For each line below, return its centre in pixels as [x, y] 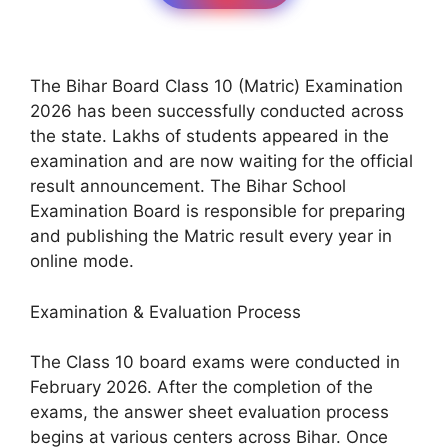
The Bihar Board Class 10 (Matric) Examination [216, 86]
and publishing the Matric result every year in [211, 236]
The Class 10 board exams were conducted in [215, 362]
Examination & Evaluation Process [165, 311]
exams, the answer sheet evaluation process [209, 412]
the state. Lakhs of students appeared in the [209, 136]
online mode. [82, 261]
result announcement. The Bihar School [188, 186]
